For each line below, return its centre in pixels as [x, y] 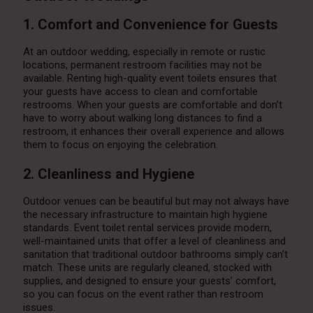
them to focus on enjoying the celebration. [120, 145]
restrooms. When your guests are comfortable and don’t [152, 105]
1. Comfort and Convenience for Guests [150, 25]
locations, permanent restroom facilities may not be [142, 65]
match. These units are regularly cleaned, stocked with [147, 268]
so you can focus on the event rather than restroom [143, 294]
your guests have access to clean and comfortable [140, 92]
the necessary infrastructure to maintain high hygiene [145, 215]
